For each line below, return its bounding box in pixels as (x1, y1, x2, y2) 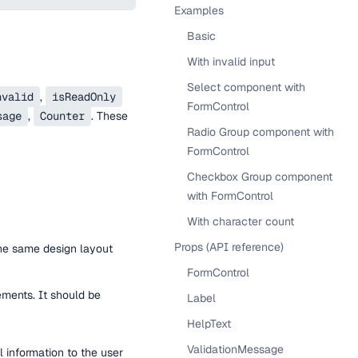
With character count (187, 214, 294, 229)
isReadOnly (52, 89, 116, 104)
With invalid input (187, 54, 275, 69)
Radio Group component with (187, 125, 334, 139)
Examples (174, 3, 224, 18)
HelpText (187, 316, 231, 331)
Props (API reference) (174, 240, 284, 254)
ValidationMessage (187, 342, 284, 356)
